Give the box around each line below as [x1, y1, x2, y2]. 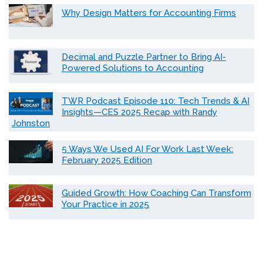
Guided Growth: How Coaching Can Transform [62, 188, 251, 199]
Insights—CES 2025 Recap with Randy [62, 107, 217, 118]
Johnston [12, 118, 50, 129]
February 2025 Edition [62, 155, 152, 166]
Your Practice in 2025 [62, 199, 149, 210]
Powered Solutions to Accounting [62, 63, 204, 74]
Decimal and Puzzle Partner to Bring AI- [62, 52, 226, 63]
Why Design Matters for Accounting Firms [62, 8, 236, 19]
